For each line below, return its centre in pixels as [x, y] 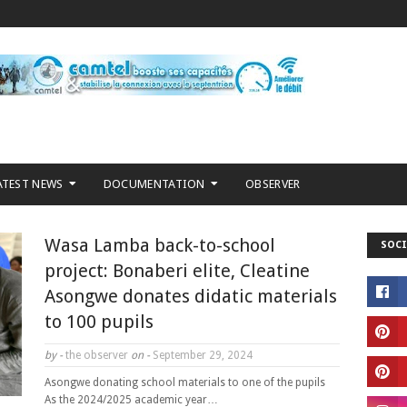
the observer [97, 355]
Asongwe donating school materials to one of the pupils [186, 382]
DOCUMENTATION [154, 184]
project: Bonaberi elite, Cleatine [177, 271]
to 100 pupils [99, 322]
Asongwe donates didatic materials [191, 296]
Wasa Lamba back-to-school [160, 245]
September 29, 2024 [201, 355]
